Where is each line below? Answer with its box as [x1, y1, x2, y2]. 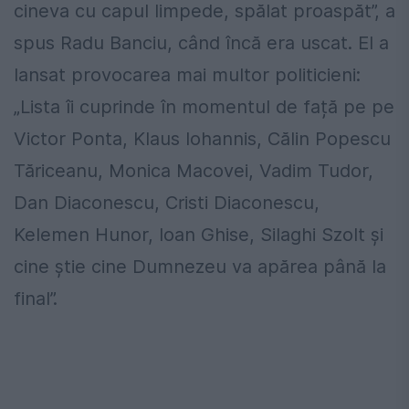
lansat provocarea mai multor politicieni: [14, 64, 361, 87]
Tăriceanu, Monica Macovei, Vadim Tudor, [14, 160, 373, 183]
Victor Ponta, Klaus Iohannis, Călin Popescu [14, 128, 391, 151]
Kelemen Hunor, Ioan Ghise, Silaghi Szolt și [14, 224, 383, 246]
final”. [14, 288, 58, 310]
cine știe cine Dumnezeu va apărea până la [14, 256, 386, 278]
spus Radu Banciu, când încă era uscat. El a [14, 32, 389, 55]
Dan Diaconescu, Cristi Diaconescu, [14, 192, 320, 215]
